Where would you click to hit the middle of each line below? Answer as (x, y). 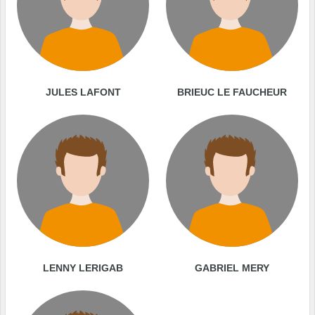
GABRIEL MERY (232, 268)
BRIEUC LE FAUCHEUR (232, 92)
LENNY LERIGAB (83, 268)
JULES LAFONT (83, 92)
